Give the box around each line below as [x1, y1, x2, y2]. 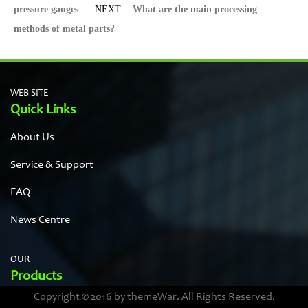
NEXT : [78, 4, 129, 15]
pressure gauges [14, 4, 78, 15]
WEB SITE [10, 89, 48, 99]
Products [10, 270, 62, 285]
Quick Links [10, 104, 76, 118]
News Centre [10, 214, 70, 226]
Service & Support [10, 159, 93, 171]
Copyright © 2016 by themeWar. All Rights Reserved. [33, 291, 275, 303]
